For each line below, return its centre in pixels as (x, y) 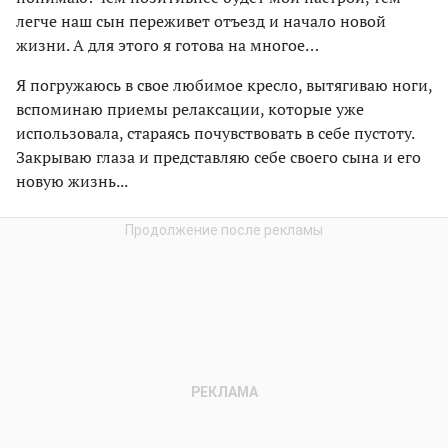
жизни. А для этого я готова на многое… (167, 45)
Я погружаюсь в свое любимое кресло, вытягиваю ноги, (224, 85)
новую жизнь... (72, 181)
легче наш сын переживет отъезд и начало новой (201, 21)
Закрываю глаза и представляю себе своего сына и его (218, 157)
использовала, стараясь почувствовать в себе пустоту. (215, 133)
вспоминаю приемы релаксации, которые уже (190, 109)
